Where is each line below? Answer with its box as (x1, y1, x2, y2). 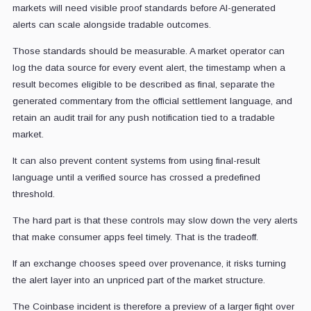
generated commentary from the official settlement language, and (12, 95, 292, 106)
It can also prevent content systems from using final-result (12, 155, 260, 166)
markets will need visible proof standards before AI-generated (12, 2, 276, 13)
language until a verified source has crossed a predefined (12, 171, 260, 183)
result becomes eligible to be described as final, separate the (12, 78, 275, 90)
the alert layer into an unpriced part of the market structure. (12, 274, 265, 285)
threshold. (12, 188, 55, 199)
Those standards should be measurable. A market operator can (12, 45, 285, 56)
